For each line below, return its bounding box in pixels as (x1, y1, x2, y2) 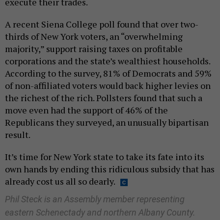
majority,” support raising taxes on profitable (5, 43, 183, 55)
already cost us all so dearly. (5, 175, 115, 188)
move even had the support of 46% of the (5, 104, 168, 116)
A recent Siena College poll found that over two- (5, 18, 198, 30)
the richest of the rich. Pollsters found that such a (5, 92, 202, 104)
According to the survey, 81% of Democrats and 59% (5, 67, 212, 80)
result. (5, 129, 32, 141)
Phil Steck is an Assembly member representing (5, 194, 185, 205)
